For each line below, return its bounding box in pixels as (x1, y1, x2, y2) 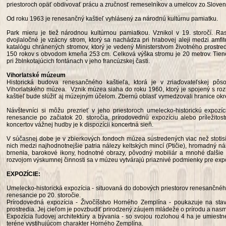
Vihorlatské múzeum (7, 72, 66, 79)
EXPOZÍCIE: (7, 171, 40, 178)
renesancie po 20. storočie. (7, 192, 81, 199)
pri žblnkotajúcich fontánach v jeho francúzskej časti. (7, 58, 150, 65)
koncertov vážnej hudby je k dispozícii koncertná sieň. (7, 121, 153, 128)
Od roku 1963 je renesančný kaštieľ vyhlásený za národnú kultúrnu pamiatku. (7, 15, 218, 22)
